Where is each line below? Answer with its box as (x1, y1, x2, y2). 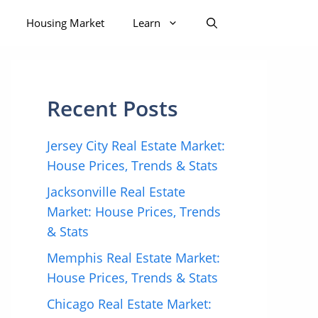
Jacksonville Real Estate (47, 183, 185, 200)
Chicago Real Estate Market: (47, 295, 212, 312)
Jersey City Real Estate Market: (47, 137, 225, 154)
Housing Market (26, 16, 104, 30)
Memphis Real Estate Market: (47, 249, 220, 266)
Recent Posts (47, 94, 178, 123)
